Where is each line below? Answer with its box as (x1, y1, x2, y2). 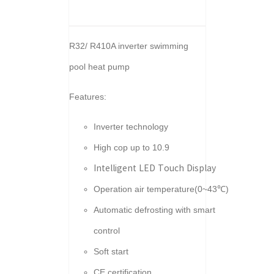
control (93, 226, 120, 235)
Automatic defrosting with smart (93, 205, 215, 215)
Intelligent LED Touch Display (93, 164, 216, 172)
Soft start (93, 246, 128, 256)
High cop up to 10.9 (93, 143, 169, 152)
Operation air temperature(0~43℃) (93, 184, 229, 194)
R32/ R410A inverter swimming (68, 41, 188, 51)
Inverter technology (93, 122, 168, 131)
